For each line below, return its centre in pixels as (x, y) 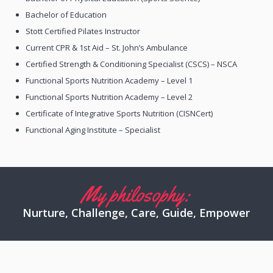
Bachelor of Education (66, 15)
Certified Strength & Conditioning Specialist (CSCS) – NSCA (132, 64)
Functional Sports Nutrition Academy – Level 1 (109, 81)
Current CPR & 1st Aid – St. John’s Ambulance (107, 48)
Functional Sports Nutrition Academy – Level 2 (109, 97)
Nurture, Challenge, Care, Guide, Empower (136, 212)
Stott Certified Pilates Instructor (83, 31)
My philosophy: (136, 194)
